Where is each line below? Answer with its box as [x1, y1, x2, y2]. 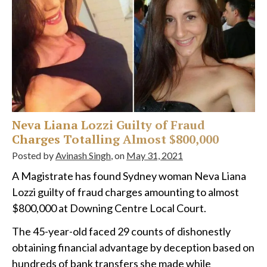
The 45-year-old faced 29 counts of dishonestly [12, 225, 231, 238]
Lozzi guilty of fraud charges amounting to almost [12, 185, 239, 199]
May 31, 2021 [126, 150, 183, 162]
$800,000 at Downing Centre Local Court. [12, 201, 206, 215]
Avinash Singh [55, 150, 111, 162]
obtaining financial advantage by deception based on [12, 241, 254, 254]
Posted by [12, 150, 55, 162]
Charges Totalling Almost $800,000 [12, 131, 219, 148]
